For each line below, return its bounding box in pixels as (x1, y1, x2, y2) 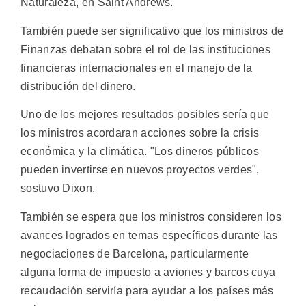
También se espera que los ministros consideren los (20, 210, 281, 223)
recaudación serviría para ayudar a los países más (20, 284, 274, 296)
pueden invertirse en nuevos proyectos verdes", (20, 164, 260, 176)
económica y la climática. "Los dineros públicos (20, 145, 260, 158)
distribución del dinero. (20, 80, 136, 92)
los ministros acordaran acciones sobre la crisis (20, 127, 260, 139)
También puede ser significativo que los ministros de (20, 25, 284, 37)
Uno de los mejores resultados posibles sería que (20, 109, 270, 121)
